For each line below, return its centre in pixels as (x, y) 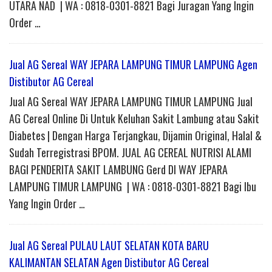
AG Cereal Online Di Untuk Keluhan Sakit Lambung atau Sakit (134, 119)
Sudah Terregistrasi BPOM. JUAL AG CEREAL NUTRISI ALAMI (130, 153)
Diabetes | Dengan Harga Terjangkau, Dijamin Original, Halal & (135, 136)
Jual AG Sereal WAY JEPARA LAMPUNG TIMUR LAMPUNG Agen (133, 65)
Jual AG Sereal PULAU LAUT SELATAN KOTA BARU (109, 246)
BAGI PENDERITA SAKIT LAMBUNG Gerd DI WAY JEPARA (118, 170)
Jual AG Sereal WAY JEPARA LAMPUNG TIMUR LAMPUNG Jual (131, 102)
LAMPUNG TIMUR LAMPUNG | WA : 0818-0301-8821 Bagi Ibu (133, 187)
